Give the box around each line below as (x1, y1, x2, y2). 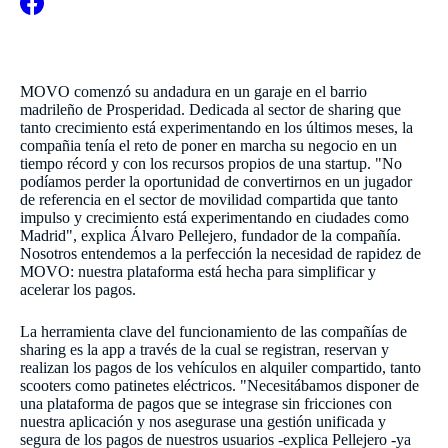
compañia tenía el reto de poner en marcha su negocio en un (20, 136, 397, 154)
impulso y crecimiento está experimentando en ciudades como (20, 208, 409, 226)
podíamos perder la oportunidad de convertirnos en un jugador (20, 172, 412, 190)
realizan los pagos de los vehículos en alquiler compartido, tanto (20, 358, 421, 376)
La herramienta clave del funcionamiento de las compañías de (20, 322, 407, 340)
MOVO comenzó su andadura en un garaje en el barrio (20, 82, 367, 100)
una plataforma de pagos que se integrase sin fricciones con (20, 394, 392, 412)
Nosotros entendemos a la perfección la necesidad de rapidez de (20, 244, 421, 262)
